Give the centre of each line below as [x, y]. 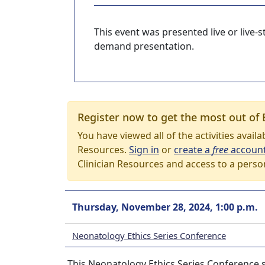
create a [193, 150]
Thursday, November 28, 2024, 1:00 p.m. [165, 207]
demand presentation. [144, 46]
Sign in [144, 150]
